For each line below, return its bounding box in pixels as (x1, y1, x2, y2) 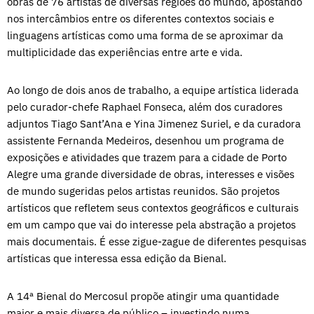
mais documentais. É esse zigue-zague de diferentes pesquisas (7, 234, 306, 248)
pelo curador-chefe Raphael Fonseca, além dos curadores (7, 100, 282, 114)
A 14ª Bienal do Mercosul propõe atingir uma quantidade (7, 289, 279, 303)
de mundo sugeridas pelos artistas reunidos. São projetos (7, 184, 280, 198)
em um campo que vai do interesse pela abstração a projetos (7, 217, 296, 231)
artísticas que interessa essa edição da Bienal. (7, 251, 226, 265)
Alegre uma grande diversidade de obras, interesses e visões (7, 167, 294, 181)
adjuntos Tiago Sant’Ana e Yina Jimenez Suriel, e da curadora (7, 116, 301, 130)
